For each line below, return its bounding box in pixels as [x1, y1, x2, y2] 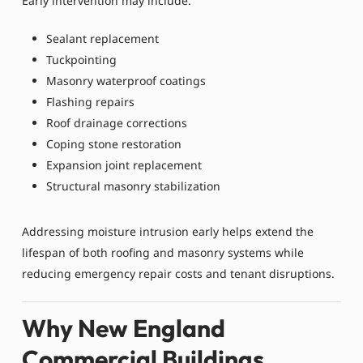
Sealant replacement [45, 31, 159, 47]
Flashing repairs [45, 94, 135, 110]
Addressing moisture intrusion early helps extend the [21, 224, 314, 240]
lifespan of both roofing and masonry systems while [21, 245, 304, 261]
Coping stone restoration [45, 136, 181, 152]
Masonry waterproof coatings [45, 73, 206, 89]
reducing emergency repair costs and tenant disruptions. [21, 266, 335, 282]
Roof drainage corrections [45, 115, 187, 131]
